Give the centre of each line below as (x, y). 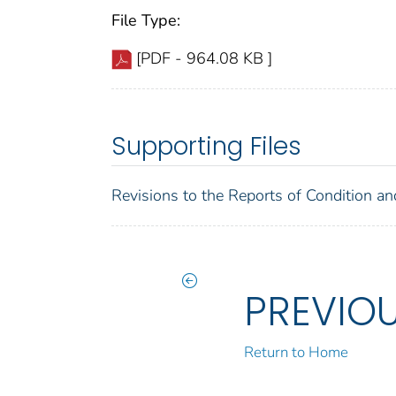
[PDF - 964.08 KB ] (204, 58)
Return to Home (297, 352)
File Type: (146, 20)
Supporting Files (206, 146)
